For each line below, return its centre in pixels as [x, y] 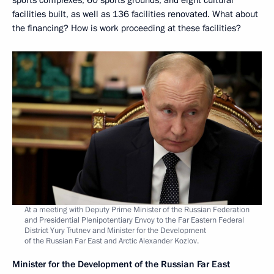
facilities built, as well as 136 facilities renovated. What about [135, 14]
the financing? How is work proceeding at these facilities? [127, 28]
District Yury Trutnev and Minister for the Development [115, 231]
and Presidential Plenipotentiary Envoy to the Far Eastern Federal [134, 220]
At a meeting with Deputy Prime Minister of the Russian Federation [137, 210]
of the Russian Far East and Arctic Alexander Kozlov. [112, 241]
